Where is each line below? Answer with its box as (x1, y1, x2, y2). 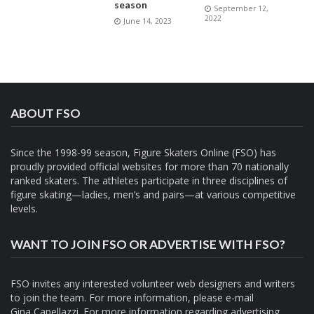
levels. (11, 202, 38, 216)
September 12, (213, 4, 268, 14)
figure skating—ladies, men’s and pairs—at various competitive (11, 188, 296, 202)
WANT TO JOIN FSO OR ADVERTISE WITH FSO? (11, 237, 285, 252)
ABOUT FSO (11, 106, 81, 121)
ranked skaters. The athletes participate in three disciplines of (11, 174, 287, 188)
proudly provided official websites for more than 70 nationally (11, 160, 289, 174)
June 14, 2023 (123, 16, 172, 27)
